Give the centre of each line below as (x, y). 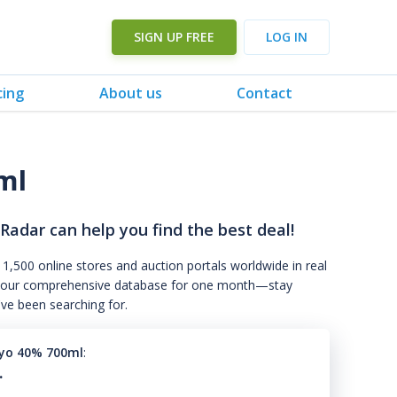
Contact (264, 93)
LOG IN (287, 37)
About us (130, 93)
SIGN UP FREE (174, 37)
